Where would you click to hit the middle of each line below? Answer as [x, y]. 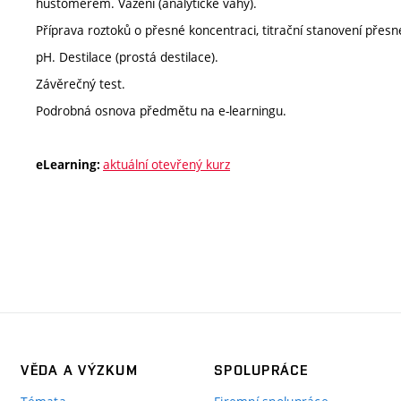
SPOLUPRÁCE [261, 370]
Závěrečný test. [81, 83]
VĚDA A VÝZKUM [79, 370]
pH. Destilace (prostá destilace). [127, 56]
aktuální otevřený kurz [166, 164]
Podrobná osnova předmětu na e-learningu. [163, 110]
